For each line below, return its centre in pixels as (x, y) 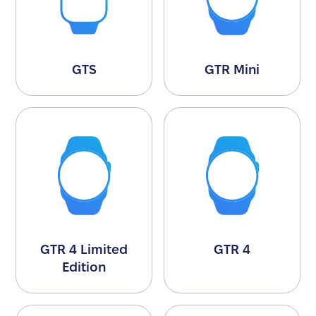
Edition (84, 267)
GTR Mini (232, 70)
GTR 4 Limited (84, 249)
